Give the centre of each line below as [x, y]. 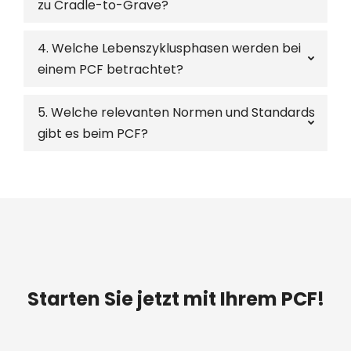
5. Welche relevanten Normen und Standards [176, 113]
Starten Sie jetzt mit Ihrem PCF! [175, 299]
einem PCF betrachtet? [110, 70]
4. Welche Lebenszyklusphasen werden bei [169, 49]
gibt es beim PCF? [93, 134]
